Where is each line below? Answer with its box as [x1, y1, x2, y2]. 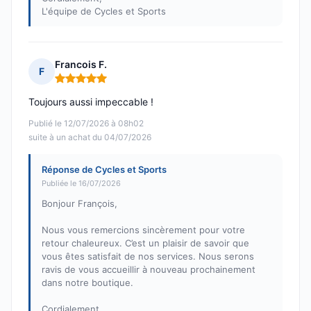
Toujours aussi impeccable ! [28, 96, 153, 108]
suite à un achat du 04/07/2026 [28, 132, 151, 143]
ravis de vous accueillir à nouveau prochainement [42, 264, 255, 276]
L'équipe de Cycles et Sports [42, 6, 166, 17]
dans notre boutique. [42, 277, 133, 289]
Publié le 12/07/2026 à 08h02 [28, 118, 144, 129]
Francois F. [55, 58, 107, 71]
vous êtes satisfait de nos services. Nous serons [42, 251, 254, 262]
